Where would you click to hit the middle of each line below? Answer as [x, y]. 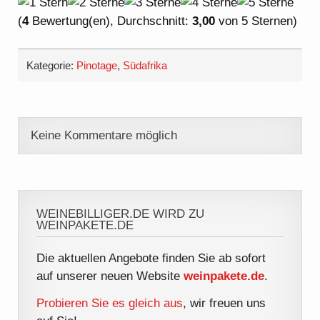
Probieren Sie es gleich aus [110, 304]
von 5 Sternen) [256, 21]
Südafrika [145, 65]
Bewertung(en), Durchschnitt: [111, 21]
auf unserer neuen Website [110, 276]
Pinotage [97, 65]
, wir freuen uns [225, 304]
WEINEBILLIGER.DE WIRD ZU [121, 214]
